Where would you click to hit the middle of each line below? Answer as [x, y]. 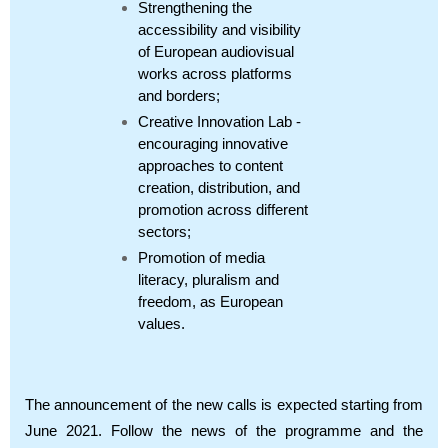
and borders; [179, 95]
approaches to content [210, 165]
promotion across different [223, 209]
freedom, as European [210, 301]
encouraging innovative [213, 143]
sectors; [164, 231]
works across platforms [215, 73]
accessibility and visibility [219, 29]
